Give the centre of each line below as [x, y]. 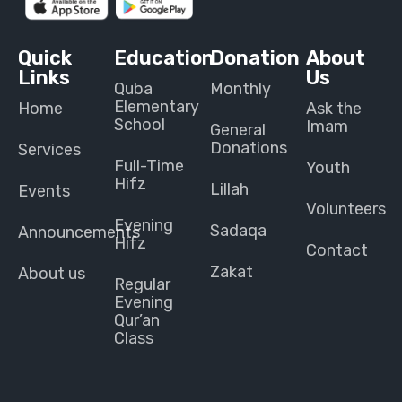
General [238, 130]
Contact [337, 250]
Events [44, 191]
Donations [249, 148]
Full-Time [149, 166]
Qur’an [137, 320]
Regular [142, 284]
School [140, 124]
